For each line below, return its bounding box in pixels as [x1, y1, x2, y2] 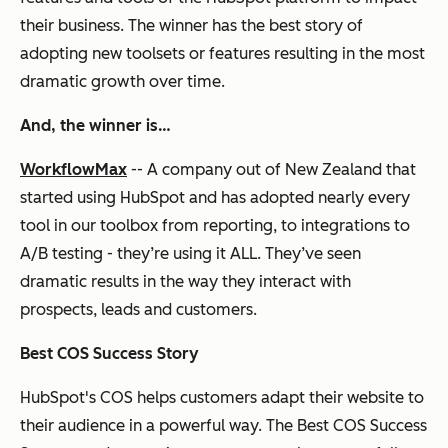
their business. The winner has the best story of [20, 15, 363, 35]
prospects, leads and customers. [20, 299, 257, 319]
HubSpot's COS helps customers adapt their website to [20, 387, 424, 407]
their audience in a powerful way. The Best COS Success [20, 415, 427, 435]
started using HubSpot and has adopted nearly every [20, 187, 410, 207]
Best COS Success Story [20, 343, 199, 363]
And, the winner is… [20, 115, 171, 135]
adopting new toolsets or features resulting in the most [20, 43, 425, 63]
